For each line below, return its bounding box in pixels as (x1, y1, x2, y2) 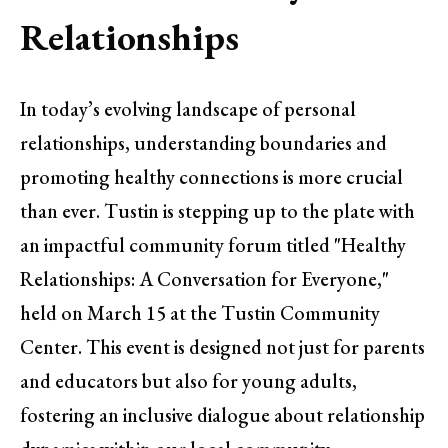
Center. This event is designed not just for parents (20, 334, 425, 361)
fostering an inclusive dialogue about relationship (20, 402, 425, 429)
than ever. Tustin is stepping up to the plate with (20, 198, 415, 225)
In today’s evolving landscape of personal (20, 96, 356, 123)
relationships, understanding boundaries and (20, 130, 387, 157)
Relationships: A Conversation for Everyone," (20, 266, 389, 293)
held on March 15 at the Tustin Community (20, 300, 380, 327)
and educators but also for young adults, (20, 368, 357, 395)
